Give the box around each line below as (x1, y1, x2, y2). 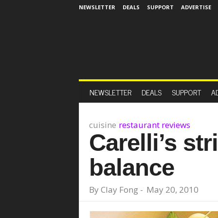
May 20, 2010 (146, 184, 199, 195)
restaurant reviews (118, 119, 190, 130)
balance (89, 154, 174, 181)
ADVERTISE (181, 3, 211, 11)
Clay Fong (100, 184, 138, 195)
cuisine (89, 119, 116, 130)
